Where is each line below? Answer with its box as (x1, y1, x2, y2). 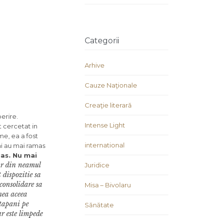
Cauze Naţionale (85, 81, 137, 90)
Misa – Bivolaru (85, 181, 131, 189)
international (85, 141, 125, 149)
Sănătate (85, 201, 114, 209)
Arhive (85, 61, 105, 70)
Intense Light (85, 121, 125, 129)
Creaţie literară (85, 101, 132, 109)
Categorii (85, 36, 119, 46)
